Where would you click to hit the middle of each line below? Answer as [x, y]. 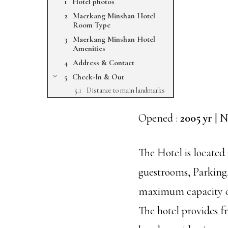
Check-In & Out [98, 77]
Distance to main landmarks [126, 90]
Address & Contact [104, 63]
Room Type [92, 25]
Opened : [159, 118]
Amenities [89, 48]
